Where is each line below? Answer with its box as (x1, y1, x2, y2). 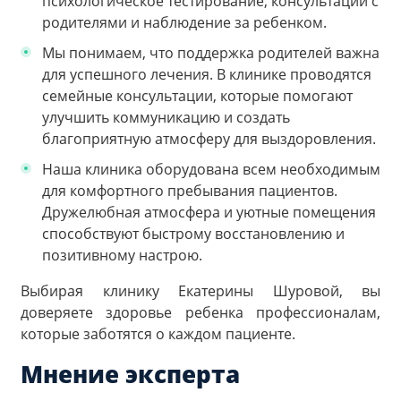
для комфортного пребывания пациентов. (42, 181, 337, 201)
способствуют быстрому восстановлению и (42, 224, 345, 244)
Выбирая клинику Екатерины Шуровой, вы (21, 281, 380, 302)
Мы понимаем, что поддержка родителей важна (42, 43, 380, 64)
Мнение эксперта (21, 357, 240, 390)
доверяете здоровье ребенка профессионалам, (21, 303, 380, 323)
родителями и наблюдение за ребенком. (42, 13, 327, 33)
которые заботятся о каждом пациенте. (21, 324, 295, 345)
